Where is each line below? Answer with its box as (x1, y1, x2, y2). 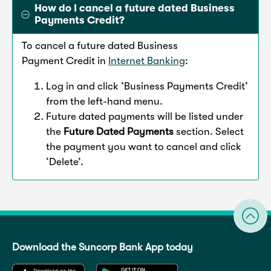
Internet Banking (108, 55, 185, 67)
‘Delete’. (46, 156, 83, 168)
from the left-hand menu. (46, 96, 165, 108)
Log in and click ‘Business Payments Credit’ (46, 80, 248, 93)
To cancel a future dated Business (22, 40, 178, 52)
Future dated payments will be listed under (46, 111, 243, 123)
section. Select (174, 126, 244, 138)
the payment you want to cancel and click (46, 141, 241, 153)
